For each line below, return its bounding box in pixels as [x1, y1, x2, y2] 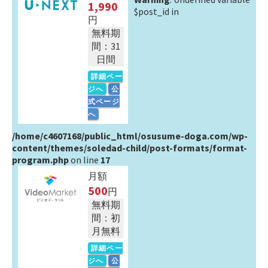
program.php [12, 154, 69, 166]
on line [69, 154, 100, 166]
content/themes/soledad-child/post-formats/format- [12, 142, 247, 154]
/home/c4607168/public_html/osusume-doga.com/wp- [12, 130, 248, 142]
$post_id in [134, 5, 179, 17]
